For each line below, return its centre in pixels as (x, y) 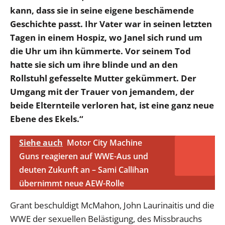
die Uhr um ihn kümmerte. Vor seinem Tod (100, 51)
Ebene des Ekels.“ (47, 119)
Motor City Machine (104, 142)
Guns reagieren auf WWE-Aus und (84, 156)
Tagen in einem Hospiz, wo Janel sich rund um (106, 37)
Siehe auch (41, 142)
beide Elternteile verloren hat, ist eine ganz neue (112, 105)
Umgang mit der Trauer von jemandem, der (102, 91)
